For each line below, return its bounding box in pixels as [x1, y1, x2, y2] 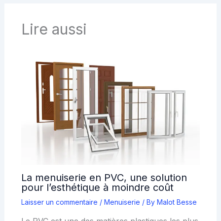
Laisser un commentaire [21, 197, 98, 206]
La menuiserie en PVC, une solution [21, 171, 187, 184]
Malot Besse [156, 197, 197, 206]
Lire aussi [21, 20, 87, 38]
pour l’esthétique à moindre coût [21, 181, 174, 193]
